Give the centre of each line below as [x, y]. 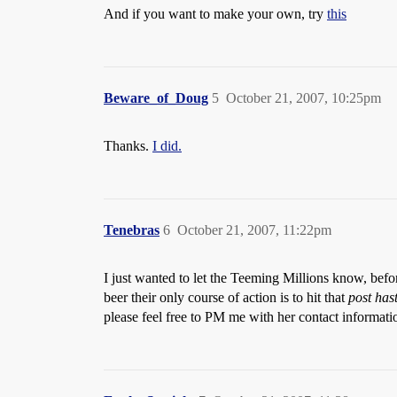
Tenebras [132, 230]
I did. [167, 146]
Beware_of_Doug [156, 98]
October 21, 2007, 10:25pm [304, 98]
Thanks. [128, 146]
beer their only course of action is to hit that [226, 297]
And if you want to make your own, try [215, 14]
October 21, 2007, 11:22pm [254, 230]
